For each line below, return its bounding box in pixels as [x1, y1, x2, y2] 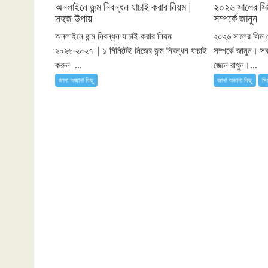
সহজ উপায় [55, 11, 92, 25]
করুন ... [55, 58, 82, 71]
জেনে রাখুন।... [214, 58, 258, 71]
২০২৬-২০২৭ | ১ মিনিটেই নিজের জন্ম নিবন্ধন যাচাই [55, 44, 207, 56]
